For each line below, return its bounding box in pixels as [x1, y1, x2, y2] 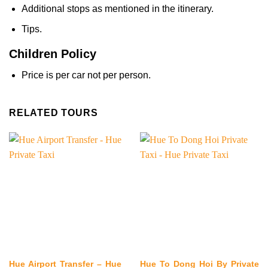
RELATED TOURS [9, 108, 98, 118]
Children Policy [9, 47, 96, 61]
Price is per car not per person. [21, 70, 151, 81]
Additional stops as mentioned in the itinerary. [21, 3, 214, 14]
